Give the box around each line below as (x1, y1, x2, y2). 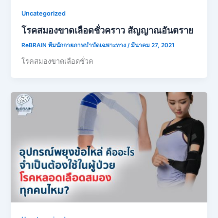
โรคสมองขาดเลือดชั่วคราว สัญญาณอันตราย (21, 25, 194, 36)
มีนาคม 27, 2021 (131, 42, 175, 49)
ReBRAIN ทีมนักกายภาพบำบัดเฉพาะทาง (21, 42, 128, 49)
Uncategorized (21, 9, 66, 17)
